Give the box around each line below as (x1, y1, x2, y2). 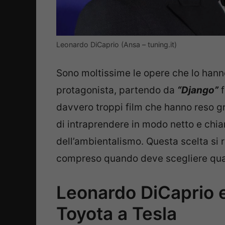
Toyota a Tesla (56, 202, 177, 224)
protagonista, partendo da (56, 84, 177, 96)
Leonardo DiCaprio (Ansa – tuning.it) (56, 40, 177, 49)
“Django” (177, 84, 218, 96)
